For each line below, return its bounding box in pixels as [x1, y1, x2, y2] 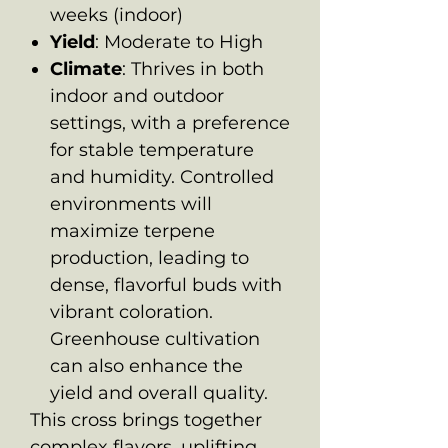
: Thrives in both [122, 57, 264, 80]
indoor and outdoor [50, 84, 224, 107]
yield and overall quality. [50, 381, 268, 404]
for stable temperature [50, 138, 254, 161]
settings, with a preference [50, 111, 290, 134]
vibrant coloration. [50, 300, 213, 323]
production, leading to [50, 246, 249, 269]
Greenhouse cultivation [50, 327, 260, 350]
